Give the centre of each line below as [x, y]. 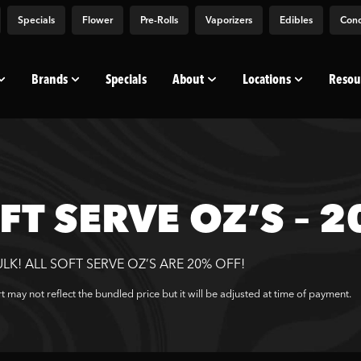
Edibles [296, 19]
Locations [266, 79]
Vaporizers [229, 19]
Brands [50, 79]
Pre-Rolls [159, 19]
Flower [98, 19]
